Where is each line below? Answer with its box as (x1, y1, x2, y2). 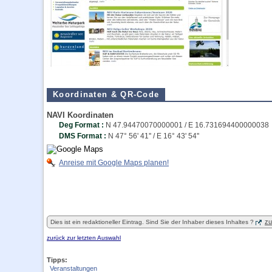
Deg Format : (59, 121, 106, 129)
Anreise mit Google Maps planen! (59, 158, 169, 167)
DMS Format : (59, 132, 108, 140)
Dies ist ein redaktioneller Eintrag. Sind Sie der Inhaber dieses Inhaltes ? (50, 219, 254, 225)
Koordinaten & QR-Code (53, 90, 160, 99)
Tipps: (47, 256, 67, 263)
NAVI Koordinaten (47, 110, 114, 120)
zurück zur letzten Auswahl (47, 234, 121, 241)
